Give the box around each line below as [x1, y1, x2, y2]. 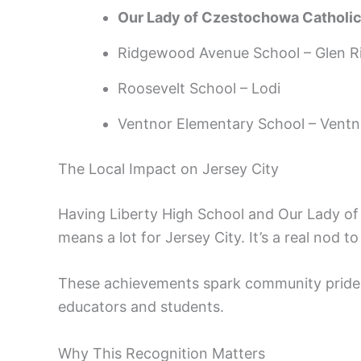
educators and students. [58, 298, 224, 316]
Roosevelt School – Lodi [118, 79, 280, 97]
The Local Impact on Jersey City [58, 160, 279, 177]
